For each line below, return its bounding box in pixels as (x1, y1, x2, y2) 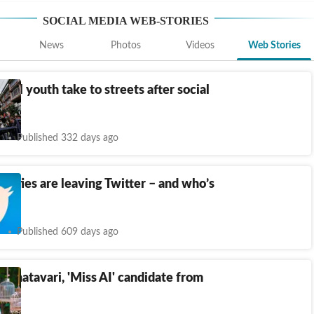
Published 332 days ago (17, 132, 118, 143)
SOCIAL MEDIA (42, 15, 127, 27)
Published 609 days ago (17, 226, 118, 237)
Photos (110, 41, 141, 50)
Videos (185, 41, 214, 50)
